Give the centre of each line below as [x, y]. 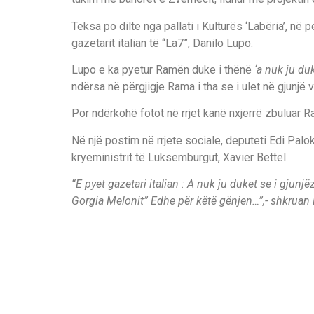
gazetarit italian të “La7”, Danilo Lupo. [162, 43]
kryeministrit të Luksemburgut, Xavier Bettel [179, 157]
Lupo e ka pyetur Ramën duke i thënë [162, 69]
